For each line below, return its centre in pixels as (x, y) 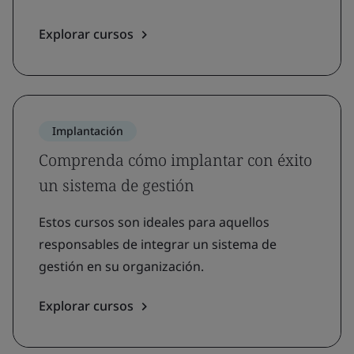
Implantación (88, 131)
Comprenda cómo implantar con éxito (175, 160)
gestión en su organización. (121, 266)
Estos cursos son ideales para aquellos (154, 222)
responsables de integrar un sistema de (158, 244)
